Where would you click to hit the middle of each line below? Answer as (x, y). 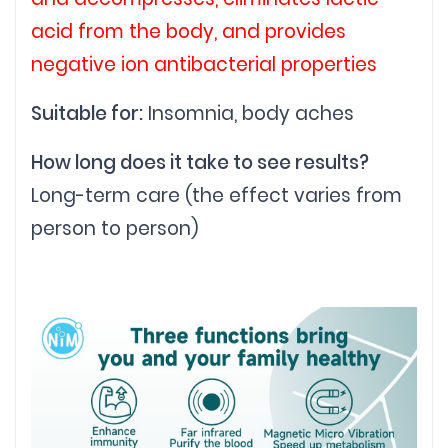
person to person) (115, 228)
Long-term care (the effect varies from (216, 195)
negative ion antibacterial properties (204, 64)
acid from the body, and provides (188, 31)
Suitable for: (87, 113)
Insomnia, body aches (248, 113)
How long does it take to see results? (200, 162)
